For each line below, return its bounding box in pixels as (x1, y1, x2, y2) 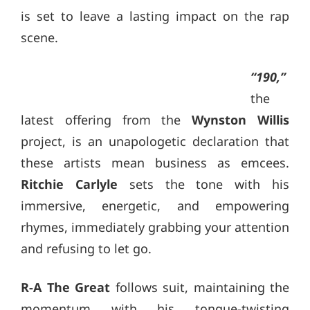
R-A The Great (21, 278, 110, 295)
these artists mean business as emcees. (21, 154, 289, 171)
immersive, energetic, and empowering (21, 197, 289, 214)
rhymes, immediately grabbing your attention (21, 218, 289, 235)
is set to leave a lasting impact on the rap (21, 8, 289, 25)
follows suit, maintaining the (110, 278, 289, 295)
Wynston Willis (192, 111, 290, 128)
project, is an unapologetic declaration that (21, 132, 289, 149)
